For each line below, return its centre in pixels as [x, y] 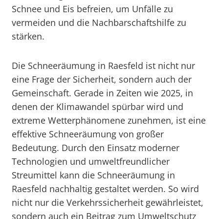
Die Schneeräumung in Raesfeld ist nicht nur [103, 66]
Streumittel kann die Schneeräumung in [93, 175]
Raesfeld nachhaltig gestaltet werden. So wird [105, 189]
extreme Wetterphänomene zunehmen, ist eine [109, 120]
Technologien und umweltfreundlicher [91, 161]
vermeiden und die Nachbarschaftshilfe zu [99, 22]
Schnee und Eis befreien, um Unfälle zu [92, 9]
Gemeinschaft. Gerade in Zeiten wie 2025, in [102, 93]
